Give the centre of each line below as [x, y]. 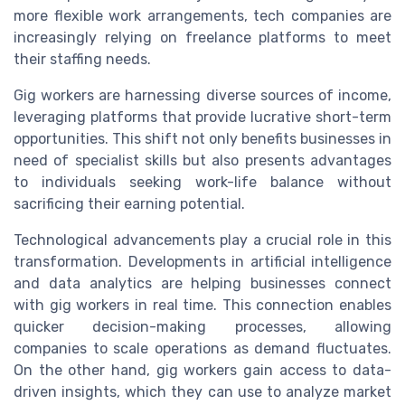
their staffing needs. [82, 60]
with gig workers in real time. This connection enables [202, 306]
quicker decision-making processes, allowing [202, 327]
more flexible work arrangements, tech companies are [202, 16]
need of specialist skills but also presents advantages [202, 161]
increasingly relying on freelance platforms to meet [202, 38]
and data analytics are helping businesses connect [202, 284]
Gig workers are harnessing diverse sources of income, [202, 96]
